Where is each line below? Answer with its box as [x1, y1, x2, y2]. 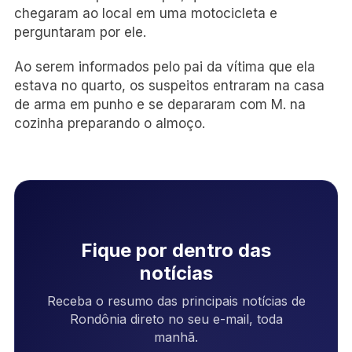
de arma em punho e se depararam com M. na [14, 96, 306, 112]
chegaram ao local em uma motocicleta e [14, 5, 277, 21]
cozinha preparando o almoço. [14, 115, 205, 131]
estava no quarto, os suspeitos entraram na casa [14, 77, 324, 93]
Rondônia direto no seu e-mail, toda [69, 310, 283, 327]
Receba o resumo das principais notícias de [46, 292, 306, 309]
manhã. [154, 328, 198, 345]
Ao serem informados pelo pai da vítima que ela [14, 58, 315, 75]
